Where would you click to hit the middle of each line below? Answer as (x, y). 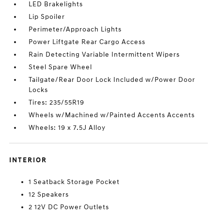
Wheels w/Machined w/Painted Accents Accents (112, 115)
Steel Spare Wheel (61, 67)
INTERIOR (28, 160)
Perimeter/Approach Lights (75, 30)
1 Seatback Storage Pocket (74, 182)
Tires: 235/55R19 (57, 103)
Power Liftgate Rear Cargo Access (87, 42)
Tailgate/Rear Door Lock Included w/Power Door (112, 80)
